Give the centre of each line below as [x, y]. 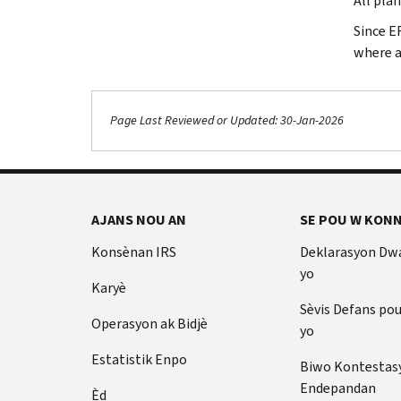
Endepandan [337, 388]
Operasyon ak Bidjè [149, 323]
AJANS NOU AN [139, 219]
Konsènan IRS [134, 252]
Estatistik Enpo [139, 359]
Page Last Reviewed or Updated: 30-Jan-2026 [227, 121]
